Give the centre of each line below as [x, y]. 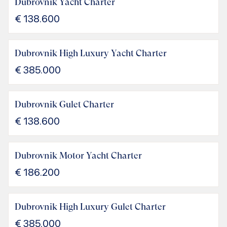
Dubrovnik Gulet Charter [64, 104]
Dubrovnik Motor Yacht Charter [78, 156]
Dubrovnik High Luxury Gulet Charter [90, 207]
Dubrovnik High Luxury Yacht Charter [91, 53]
